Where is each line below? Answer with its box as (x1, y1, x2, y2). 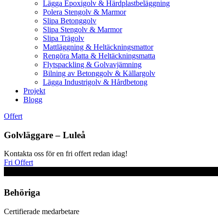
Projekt (23, 87, 45, 95)
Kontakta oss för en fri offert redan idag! (4, 149, 129, 158)
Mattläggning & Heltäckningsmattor (43, 43, 153, 51)
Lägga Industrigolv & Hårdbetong (43, 78, 147, 86)
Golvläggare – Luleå (4, 129, 86, 140)
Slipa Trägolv (43, 34, 84, 42)
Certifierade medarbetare (4, 207, 79, 216)
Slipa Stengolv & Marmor (43, 25, 122, 34)
